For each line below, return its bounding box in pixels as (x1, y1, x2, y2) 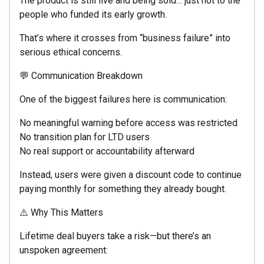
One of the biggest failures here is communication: (19, 93, 227, 105)
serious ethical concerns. (19, 46, 122, 58)
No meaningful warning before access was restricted (19, 117, 237, 128)
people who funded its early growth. (19, 8, 167, 20)
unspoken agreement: (19, 244, 108, 256)
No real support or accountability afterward (19, 145, 194, 157)
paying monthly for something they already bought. (19, 183, 226, 194)
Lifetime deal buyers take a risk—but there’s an (19, 230, 211, 242)
